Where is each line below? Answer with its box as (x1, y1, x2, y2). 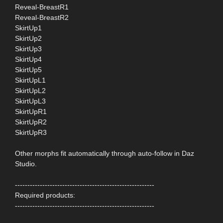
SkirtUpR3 (15, 128, 47, 137)
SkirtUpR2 (15, 118, 47, 126)
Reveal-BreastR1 (15, 3, 69, 11)
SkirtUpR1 (15, 108, 47, 116)
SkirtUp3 (15, 45, 42, 53)
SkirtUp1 (15, 24, 42, 32)
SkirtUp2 (15, 34, 42, 43)
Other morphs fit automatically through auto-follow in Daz (15, 149, 194, 158)
